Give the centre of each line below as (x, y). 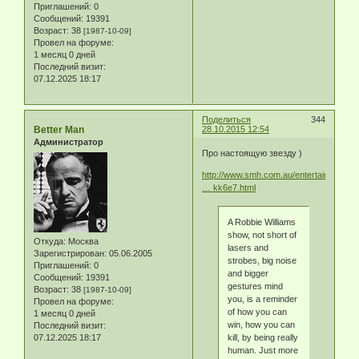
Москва (82, 241)
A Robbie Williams (261, 222)
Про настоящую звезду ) (252, 153)
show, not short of (262, 235)
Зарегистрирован (69, 253)
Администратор (69, 142)
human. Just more (262, 351)
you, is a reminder (262, 299)
